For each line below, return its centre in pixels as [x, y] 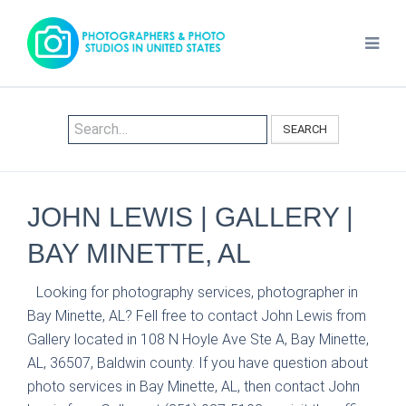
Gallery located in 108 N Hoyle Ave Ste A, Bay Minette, [198, 339]
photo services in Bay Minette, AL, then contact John [193, 387]
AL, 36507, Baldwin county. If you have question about [198, 363]
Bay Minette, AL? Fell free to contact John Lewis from [197, 316]
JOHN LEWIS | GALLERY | [190, 217]
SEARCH [304, 129]
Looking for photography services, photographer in [197, 292]
